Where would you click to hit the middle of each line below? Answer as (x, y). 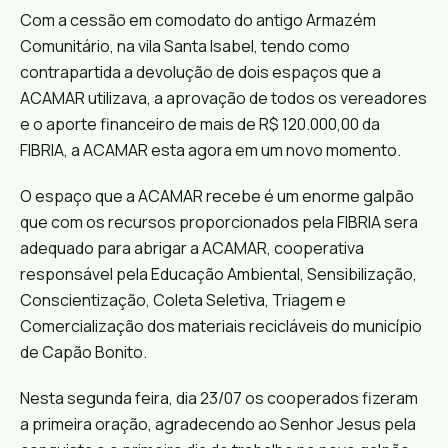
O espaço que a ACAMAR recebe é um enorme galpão (217, 196)
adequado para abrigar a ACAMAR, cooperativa (192, 248)
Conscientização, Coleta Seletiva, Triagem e (183, 300)
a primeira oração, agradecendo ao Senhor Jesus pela (218, 424)
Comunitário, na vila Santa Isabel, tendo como (185, 46)
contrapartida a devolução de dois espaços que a (200, 72)
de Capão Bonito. (83, 352)
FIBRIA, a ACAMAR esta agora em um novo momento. (210, 150)
